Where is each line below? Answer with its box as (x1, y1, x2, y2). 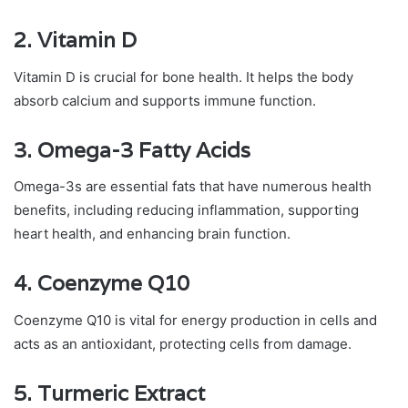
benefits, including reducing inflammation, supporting (14, 201, 359, 219)
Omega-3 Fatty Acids (37, 136, 250, 164)
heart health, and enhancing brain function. (14, 225, 291, 243)
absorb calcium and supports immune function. (14, 91, 316, 109)
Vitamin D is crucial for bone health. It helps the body (14, 67, 353, 86)
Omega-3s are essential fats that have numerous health (14, 178, 372, 196)
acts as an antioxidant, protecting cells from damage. (14, 334, 352, 352)
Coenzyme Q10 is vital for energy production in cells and (14, 311, 377, 329)
